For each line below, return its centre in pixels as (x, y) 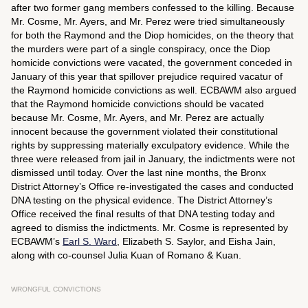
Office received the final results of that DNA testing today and (143, 214)
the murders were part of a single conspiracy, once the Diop (141, 49)
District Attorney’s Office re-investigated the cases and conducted (152, 186)
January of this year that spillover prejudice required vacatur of (147, 76)
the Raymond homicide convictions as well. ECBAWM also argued (154, 90)
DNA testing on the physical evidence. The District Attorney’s (142, 200)
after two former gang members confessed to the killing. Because (153, 8)
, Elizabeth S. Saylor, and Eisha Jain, (196, 241)
